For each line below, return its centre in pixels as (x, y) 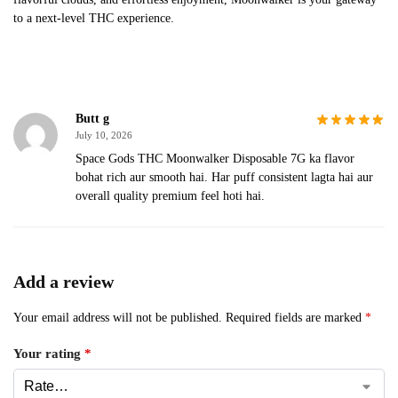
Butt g (92, 118)
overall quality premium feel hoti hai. (170, 195)
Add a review (64, 281)
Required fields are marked (295, 317)
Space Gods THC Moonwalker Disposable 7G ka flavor (215, 158)
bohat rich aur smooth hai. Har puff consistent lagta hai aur (224, 177)
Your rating (49, 354)
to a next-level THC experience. (94, 19)
